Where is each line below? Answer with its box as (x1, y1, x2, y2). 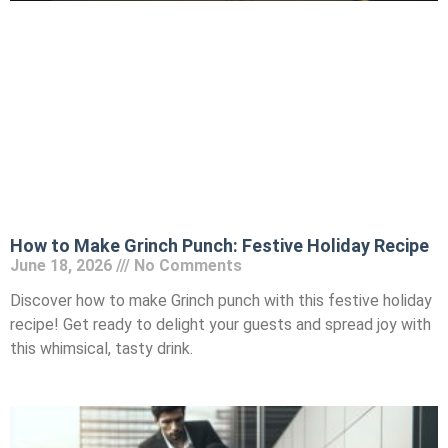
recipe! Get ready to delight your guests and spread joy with (10, 315, 431, 335)
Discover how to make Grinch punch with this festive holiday (10, 291, 432, 311)
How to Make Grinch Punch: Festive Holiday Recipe (10, 235, 429, 257)
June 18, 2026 (10, 256, 116, 276)
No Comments (130, 256, 242, 276)
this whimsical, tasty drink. (10, 339, 193, 359)
